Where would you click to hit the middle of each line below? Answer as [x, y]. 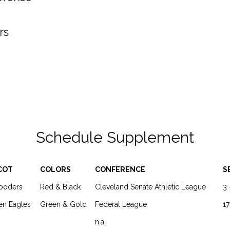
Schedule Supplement [115, 137]
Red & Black [60, 187]
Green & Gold [63, 204]
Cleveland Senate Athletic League [150, 187]
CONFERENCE [120, 169]
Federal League [121, 204]
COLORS [55, 169]
